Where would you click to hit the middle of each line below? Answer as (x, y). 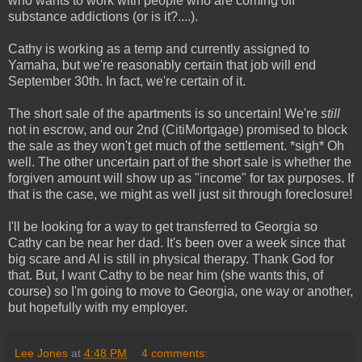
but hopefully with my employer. (98, 307)
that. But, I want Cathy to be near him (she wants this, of (166, 275)
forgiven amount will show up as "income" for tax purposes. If (181, 178)
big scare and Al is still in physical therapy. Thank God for (171, 259)
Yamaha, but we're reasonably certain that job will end (162, 65)
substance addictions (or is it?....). (103, 16)
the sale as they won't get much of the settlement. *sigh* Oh (176, 145)
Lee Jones (41, 353)
